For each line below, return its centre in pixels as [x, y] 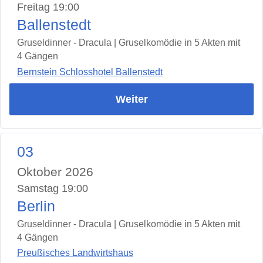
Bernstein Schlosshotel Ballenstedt [90, 72]
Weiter [131, 99]
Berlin [36, 206]
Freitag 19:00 [48, 7]
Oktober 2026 [55, 171]
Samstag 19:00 [53, 188]
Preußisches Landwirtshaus [75, 253]
